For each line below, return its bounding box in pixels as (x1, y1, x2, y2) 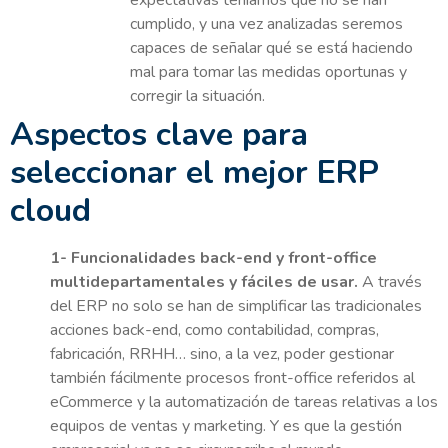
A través (358, 271, 422, 294)
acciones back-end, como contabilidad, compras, (50, 319, 379, 342)
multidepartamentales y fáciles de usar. (50, 271, 358, 294)
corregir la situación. (130, 85, 265, 108)
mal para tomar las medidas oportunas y (130, 61, 407, 84)
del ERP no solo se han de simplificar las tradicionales (50, 295, 422, 318)
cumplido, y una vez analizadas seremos (130, 13, 403, 36)
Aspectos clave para (10, 113, 308, 157)
